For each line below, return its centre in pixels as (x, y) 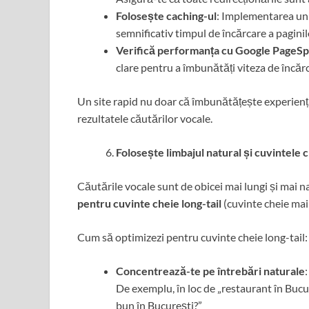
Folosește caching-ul (166, 16)
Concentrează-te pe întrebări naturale (210, 271)
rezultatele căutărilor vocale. (145, 119)
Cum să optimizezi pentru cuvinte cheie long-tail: (192, 237)
